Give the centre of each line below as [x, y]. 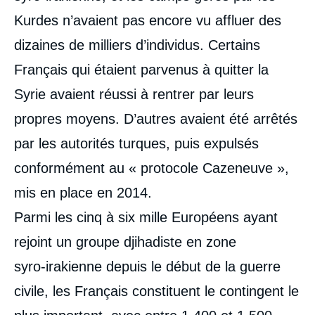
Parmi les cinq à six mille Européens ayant [146, 217]
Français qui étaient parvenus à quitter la [141, 69]
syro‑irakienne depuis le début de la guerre [147, 266]
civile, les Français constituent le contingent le [156, 291]
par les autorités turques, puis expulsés [136, 143]
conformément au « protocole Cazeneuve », [152, 168]
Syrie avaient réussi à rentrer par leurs [134, 94]
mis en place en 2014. [83, 192]
